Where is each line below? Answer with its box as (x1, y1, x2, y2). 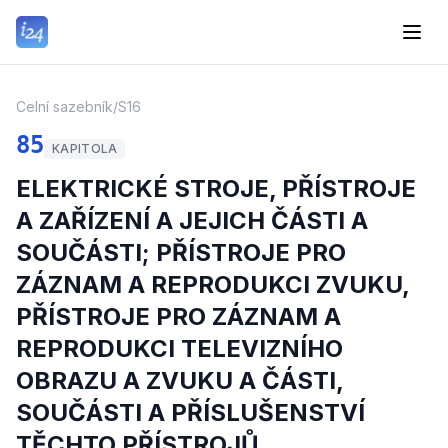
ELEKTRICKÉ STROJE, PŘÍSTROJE (16, 174, 416, 203)
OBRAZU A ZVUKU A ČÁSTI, (16, 366, 343, 395)
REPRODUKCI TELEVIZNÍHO (16, 334, 343, 363)
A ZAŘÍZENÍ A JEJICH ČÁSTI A (16, 206, 368, 235)
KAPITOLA (52, 141, 118, 156)
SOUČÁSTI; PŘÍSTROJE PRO (16, 238, 346, 267)
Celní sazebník (16, 98, 113, 115)
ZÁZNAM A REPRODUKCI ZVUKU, (16, 270, 409, 299)
